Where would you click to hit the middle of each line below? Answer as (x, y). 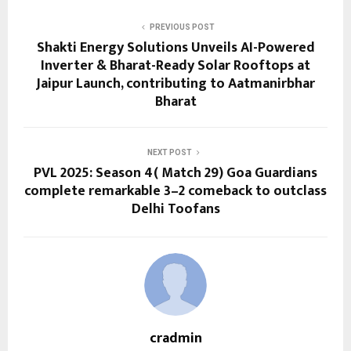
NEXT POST (169, 153)
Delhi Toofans (175, 210)
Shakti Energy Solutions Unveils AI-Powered (175, 48)
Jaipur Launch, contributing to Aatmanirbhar (175, 84)
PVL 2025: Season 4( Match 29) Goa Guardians (175, 174)
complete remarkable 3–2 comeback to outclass (175, 192)
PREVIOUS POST (182, 27)
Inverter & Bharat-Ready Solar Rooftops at (175, 66)
